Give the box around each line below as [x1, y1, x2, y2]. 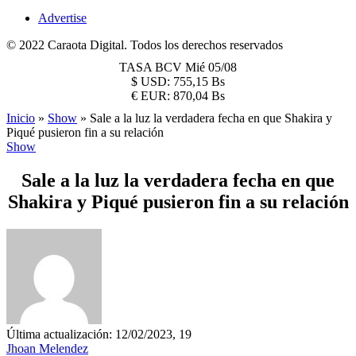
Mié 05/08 [185, 60, 237, 74]
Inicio [6, 111, 35, 125]
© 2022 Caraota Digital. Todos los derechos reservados [6, 38, 283, 52]
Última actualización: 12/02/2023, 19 [6, 327, 192, 341]
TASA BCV [119, 60, 185, 74]
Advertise [38, 11, 87, 25]
